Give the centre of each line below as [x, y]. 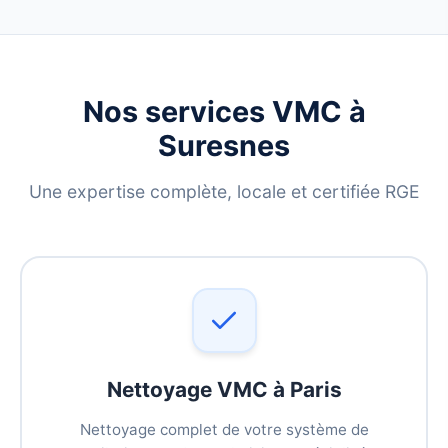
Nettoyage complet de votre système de [224, 430]
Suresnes [224, 146]
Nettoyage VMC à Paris [224, 390]
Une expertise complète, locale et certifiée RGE [224, 192]
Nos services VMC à [224, 112]
